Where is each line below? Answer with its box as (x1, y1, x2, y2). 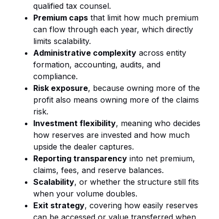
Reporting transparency (33, 153, 127, 163)
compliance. (33, 71, 78, 81)
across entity (136, 47, 186, 58)
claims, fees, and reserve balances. (33, 165, 164, 175)
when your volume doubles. (33, 188, 137, 198)
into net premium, (127, 153, 195, 163)
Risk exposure (33, 83, 88, 93)
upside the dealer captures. (33, 141, 134, 152)
